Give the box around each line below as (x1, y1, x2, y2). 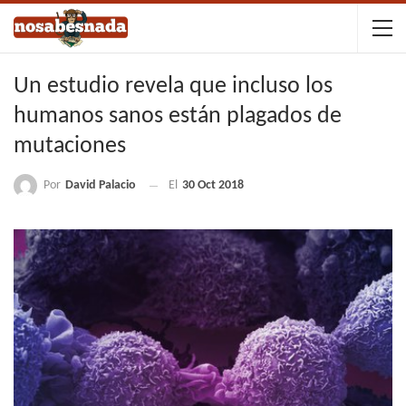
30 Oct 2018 (182, 179, 244, 193)
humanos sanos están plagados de (14, 104, 342, 129)
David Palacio (65, 179, 136, 192)
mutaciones (14, 134, 126, 159)
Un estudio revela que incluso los (14, 74, 333, 99)
